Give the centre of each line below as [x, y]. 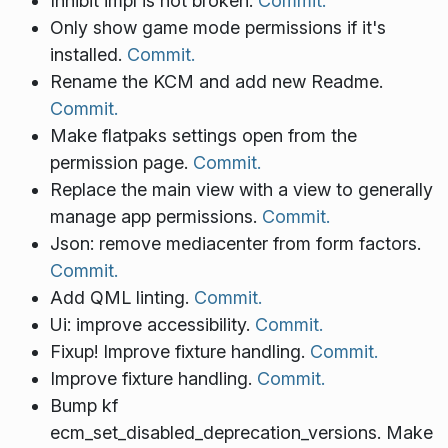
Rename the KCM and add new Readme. [216, 82]
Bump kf [83, 406]
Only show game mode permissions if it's [217, 28]
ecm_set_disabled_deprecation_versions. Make [241, 433]
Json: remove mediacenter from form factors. [235, 244]
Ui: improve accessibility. [152, 325]
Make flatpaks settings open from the [203, 136]
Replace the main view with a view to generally [241, 190]
